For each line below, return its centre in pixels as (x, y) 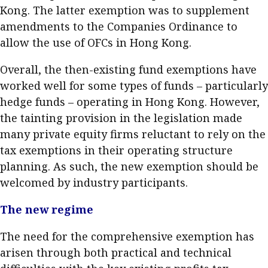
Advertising (54, 147)
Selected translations (77, 201)
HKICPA (45, 174)
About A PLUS (59, 66)
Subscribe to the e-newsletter (96, 93)
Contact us (53, 120)
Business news (67, 11)
